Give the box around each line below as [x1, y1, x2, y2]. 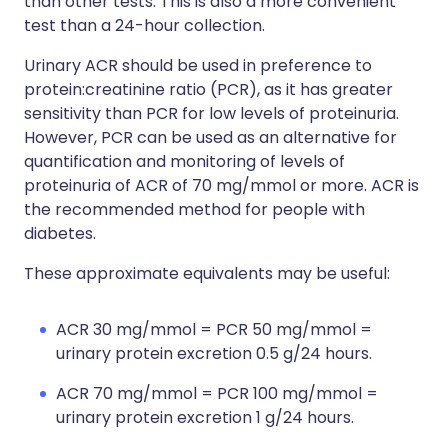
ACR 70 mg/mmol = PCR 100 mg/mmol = [56, 382, 378, 405]
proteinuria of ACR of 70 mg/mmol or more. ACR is [24, 174, 419, 197]
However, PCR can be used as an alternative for [24, 126, 397, 149]
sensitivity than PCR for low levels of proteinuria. [24, 102, 399, 125]
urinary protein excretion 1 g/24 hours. [56, 406, 354, 429]
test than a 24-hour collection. [24, 14, 265, 37]
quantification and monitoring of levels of [24, 150, 345, 173]
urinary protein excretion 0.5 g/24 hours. [56, 342, 372, 365]
